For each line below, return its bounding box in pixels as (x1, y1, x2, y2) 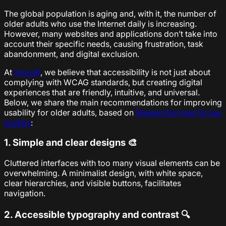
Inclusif (14, 67, 40, 77)
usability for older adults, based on (4, 107, 136, 118)
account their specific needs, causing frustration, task (4, 38, 203, 49)
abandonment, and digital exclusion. (4, 48, 139, 59)
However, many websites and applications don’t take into (4, 28, 217, 39)
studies (4, 117, 31, 128)
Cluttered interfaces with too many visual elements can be (4, 158, 220, 168)
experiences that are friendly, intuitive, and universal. (4, 87, 200, 97)
